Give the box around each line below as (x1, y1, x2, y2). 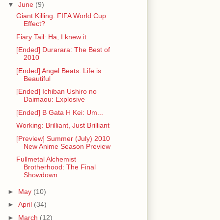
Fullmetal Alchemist (16, 155, 76, 164)
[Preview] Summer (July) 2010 (16, 134, 110, 142)
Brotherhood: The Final (23, 163, 96, 171)
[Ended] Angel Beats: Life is (16, 66, 101, 75)
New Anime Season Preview (23, 142, 110, 150)
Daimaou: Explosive (23, 95, 85, 104)
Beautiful (23, 74, 51, 82)
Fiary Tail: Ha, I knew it (16, 32, 86, 41)
